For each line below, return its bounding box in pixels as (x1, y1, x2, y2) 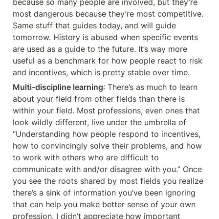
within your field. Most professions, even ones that (13, 106, 200, 115)
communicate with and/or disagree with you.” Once (13, 164, 202, 174)
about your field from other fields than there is (13, 94, 185, 104)
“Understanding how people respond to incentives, (13, 129, 200, 139)
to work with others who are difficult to (13, 153, 159, 162)
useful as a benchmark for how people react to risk (13, 56, 202, 66)
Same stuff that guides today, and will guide (13, 21, 176, 30)
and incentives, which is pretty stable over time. (13, 67, 190, 77)
